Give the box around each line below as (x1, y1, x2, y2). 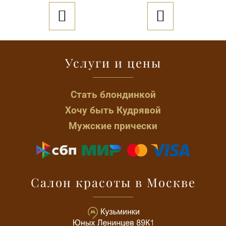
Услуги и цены (65, 54, 161, 71)
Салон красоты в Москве (30, 174, 196, 190)
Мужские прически (69, 120, 157, 132)
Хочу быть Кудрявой (65, 104, 161, 116)
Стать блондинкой (70, 89, 156, 100)
